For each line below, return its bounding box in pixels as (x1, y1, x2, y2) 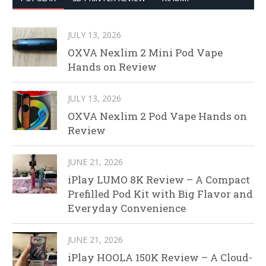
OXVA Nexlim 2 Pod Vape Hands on (68, 109, 247, 123)
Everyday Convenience (68, 201, 186, 216)
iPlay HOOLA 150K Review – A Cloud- (68, 251, 252, 265)
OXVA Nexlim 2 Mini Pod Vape (68, 46, 223, 60)
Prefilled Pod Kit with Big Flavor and (68, 187, 253, 201)
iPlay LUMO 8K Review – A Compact (68, 173, 250, 187)
